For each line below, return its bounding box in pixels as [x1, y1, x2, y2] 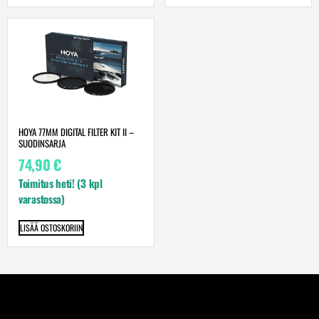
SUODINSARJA [19, 136, 66, 151]
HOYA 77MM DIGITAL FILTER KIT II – [19, 125, 134, 140]
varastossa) [19, 190, 70, 206]
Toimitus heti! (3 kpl [19, 174, 103, 191]
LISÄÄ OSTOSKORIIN [20, 221, 83, 234]
